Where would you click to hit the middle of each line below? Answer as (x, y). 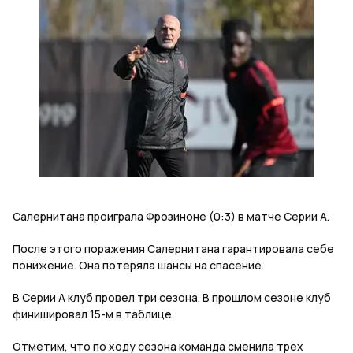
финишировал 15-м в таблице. (93, 314)
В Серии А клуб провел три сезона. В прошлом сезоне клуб (172, 298)
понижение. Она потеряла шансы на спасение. (138, 266)
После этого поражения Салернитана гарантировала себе (173, 249)
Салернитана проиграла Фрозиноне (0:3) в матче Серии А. (171, 217)
